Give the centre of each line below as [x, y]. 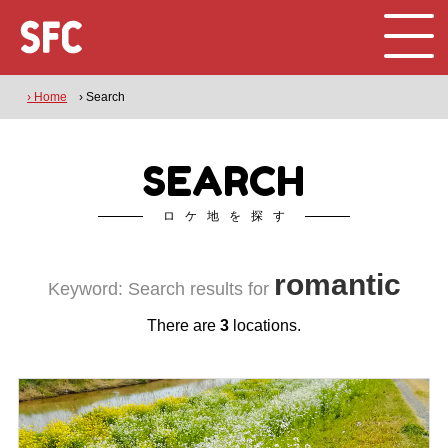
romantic [337, 284]
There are [183, 325]
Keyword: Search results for [160, 289]
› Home [47, 97]
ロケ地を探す [229, 216]
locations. [265, 325]
